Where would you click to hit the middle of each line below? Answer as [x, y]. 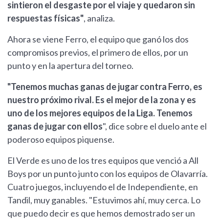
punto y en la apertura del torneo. [70, 66]
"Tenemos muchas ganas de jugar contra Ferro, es [105, 87]
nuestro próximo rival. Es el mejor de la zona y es [102, 100]
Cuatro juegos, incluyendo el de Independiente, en [103, 187]
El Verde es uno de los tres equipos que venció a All [103, 161]
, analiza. [99, 18]
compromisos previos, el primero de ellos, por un [98, 53]
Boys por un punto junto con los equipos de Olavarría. [108, 174]
